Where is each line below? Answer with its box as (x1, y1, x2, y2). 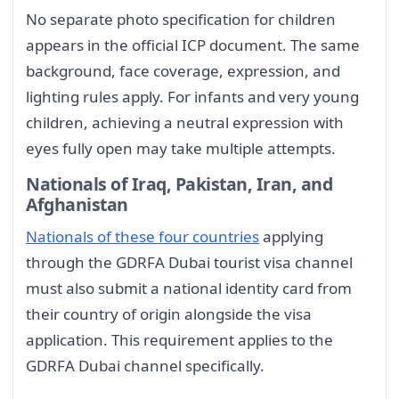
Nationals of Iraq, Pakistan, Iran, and (26, 172, 333, 197)
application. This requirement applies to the (26, 330, 333, 351)
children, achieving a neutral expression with (26, 111, 344, 133)
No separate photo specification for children (26, 8, 336, 29)
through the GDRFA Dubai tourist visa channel (26, 252, 353, 273)
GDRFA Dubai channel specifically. (26, 355, 265, 377)
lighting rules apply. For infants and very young (26, 85, 359, 107)
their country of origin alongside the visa (26, 304, 312, 325)
